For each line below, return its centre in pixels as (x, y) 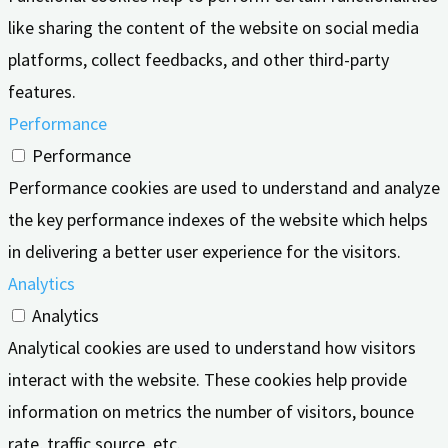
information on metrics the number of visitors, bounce (211, 412)
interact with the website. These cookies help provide (207, 380)
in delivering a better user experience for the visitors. (204, 252)
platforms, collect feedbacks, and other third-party (198, 60)
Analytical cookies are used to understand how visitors (212, 348)
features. (42, 92)
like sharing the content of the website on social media (213, 28)
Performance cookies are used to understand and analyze (224, 188)
